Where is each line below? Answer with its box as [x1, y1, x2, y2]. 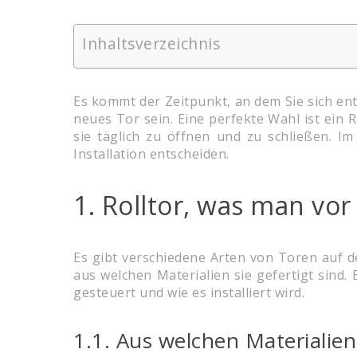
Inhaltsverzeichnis [82, 33, 220, 55]
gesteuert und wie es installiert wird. [73, 284, 304, 302]
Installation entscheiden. [73, 145, 229, 163]
